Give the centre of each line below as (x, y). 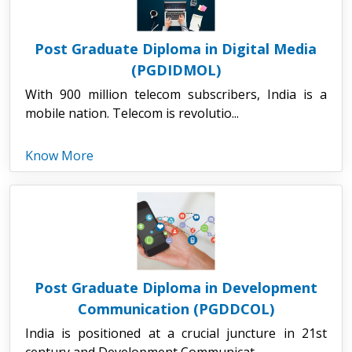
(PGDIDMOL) (176, 70)
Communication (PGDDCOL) (176, 308)
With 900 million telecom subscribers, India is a (176, 94)
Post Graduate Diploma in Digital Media (176, 48)
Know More (59, 155)
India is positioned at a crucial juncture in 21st (176, 333)
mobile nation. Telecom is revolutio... (132, 113)
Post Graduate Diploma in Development (176, 287)
